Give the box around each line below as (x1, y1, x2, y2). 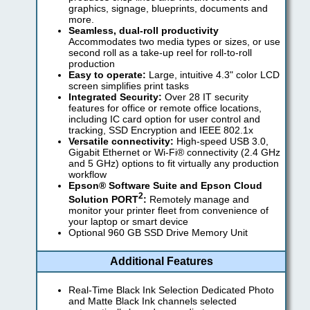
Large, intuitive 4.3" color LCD (146, 69, 280, 81)
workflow (69, 169, 107, 181)
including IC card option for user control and (69, 113, 260, 125)
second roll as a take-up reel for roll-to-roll (69, 47, 252, 59)
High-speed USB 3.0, (176, 136, 268, 147)
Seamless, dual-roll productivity (69, 25, 219, 37)
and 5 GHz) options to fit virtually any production (69, 158, 279, 170)
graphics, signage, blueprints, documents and (69, 3, 268, 15)
